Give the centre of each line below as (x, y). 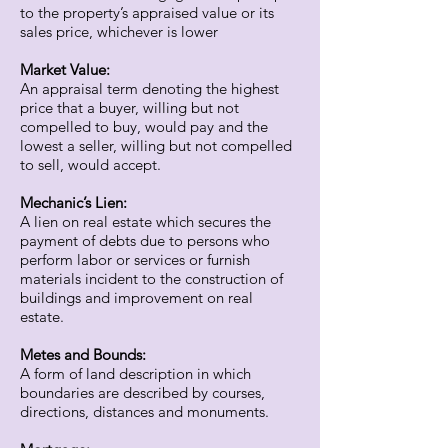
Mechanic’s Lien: (73, 202)
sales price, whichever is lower (119, 31)
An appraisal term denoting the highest (149, 88)
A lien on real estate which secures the (145, 221)
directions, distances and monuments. (144, 411)
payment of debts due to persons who (145, 240)
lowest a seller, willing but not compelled (156, 145)
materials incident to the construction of (151, 278)
